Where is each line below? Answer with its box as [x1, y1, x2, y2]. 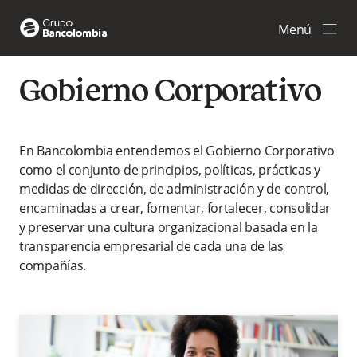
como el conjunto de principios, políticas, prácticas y [19, 160, 320, 178]
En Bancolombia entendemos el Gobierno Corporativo [19, 141, 335, 159]
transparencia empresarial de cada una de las [19, 237, 284, 255]
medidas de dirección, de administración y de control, [19, 179, 330, 198]
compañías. [19, 256, 86, 274]
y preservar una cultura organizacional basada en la [19, 218, 318, 236]
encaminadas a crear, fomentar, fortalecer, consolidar [19, 198, 331, 217]
